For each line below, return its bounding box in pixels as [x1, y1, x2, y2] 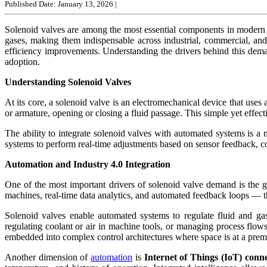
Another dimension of [5, 252, 91, 262]
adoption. [5, 56, 40, 67]
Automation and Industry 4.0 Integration [5, 159, 170, 169]
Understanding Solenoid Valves [5, 76, 131, 87]
